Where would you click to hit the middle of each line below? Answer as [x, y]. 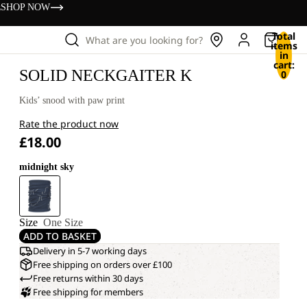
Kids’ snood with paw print [72, 100]
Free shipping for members [88, 292]
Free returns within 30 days [88, 278]
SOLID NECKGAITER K [106, 75]
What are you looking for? [144, 40]
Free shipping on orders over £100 [102, 265]
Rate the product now [69, 124]
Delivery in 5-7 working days [90, 251]
